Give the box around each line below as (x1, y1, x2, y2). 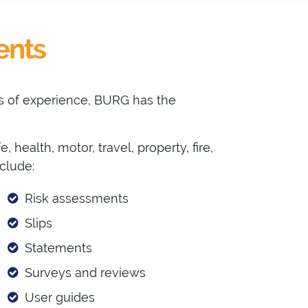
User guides (24, 290, 95, 305)
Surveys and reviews (24, 265, 146, 280)
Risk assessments (24, 191, 129, 206)
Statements (24, 241, 92, 256)
